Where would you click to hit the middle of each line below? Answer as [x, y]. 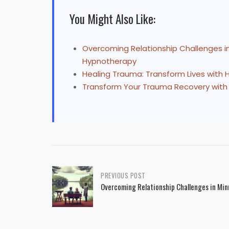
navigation [77, 200]
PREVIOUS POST [123, 176]
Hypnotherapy [109, 61]
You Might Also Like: [112, 19]
